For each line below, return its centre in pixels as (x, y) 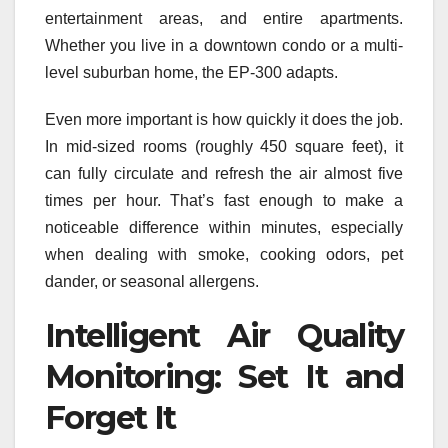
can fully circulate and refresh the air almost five (224, 173)
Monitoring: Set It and (224, 376)
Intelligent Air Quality (224, 335)
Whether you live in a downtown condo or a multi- (224, 45)
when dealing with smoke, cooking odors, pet (224, 254)
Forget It (110, 417)
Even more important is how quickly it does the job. (224, 119)
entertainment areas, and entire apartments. (224, 18)
